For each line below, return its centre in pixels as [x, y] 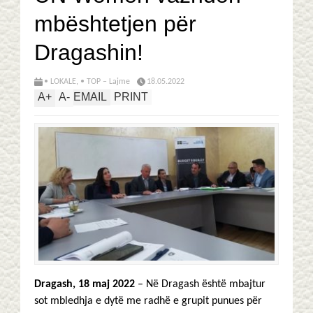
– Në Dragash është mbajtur [200, 285]
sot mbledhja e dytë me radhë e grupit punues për [148, 301]
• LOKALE [60, 82]
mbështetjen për [115, 24]
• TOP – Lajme [105, 82]
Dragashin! [89, 52]
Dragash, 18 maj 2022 [85, 285]
